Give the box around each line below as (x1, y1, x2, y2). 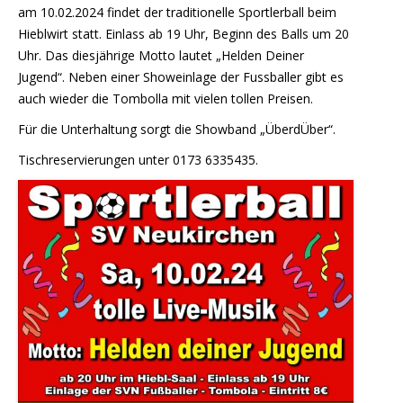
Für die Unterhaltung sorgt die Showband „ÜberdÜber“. (18, 120, 336, 138)
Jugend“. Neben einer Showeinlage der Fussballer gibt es (18, 67, 344, 85)
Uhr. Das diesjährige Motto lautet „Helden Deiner (18, 46, 304, 64)
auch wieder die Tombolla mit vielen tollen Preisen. (18, 89, 313, 107)
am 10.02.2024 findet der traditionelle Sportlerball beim (18, 3, 336, 21)
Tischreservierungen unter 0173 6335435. (18, 150, 258, 168)
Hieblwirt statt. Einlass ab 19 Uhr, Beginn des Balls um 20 (18, 24, 349, 42)
